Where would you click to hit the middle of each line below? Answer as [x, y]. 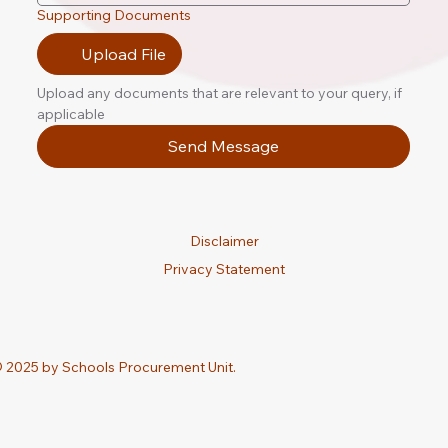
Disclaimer [224, 240]
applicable [71, 113]
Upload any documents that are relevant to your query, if [220, 92]
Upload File [124, 53]
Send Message [224, 145]
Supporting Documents [114, 14]
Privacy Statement [224, 268]
